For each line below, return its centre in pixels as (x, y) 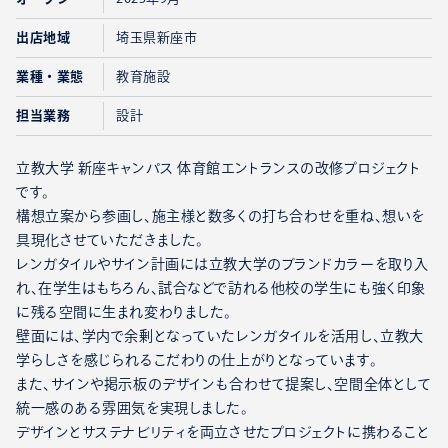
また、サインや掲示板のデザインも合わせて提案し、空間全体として (224, 384)
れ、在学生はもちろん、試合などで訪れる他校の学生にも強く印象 (221, 288)
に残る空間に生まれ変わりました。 (124, 312)
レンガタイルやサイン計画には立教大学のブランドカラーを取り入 (222, 264)
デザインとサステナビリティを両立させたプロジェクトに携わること (223, 432)
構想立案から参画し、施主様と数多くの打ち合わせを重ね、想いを (220, 216)
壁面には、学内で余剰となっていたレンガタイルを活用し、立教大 (220, 336)
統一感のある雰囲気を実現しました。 (132, 408)
